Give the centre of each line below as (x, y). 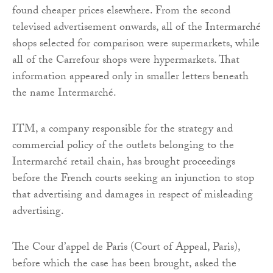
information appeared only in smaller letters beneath (130, 77)
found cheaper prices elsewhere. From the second (121, 12)
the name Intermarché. (64, 94)
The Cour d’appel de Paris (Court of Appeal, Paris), (126, 248)
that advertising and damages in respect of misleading (133, 196)
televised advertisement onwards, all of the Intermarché (136, 28)
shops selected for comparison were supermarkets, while (136, 44)
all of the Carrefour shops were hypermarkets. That (126, 61)
